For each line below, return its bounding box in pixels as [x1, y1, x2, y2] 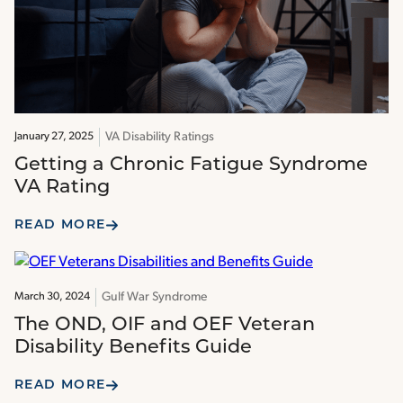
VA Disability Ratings [105, 130, 214, 145]
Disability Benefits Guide [14, 337, 252, 357]
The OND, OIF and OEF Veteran [14, 315, 315, 335]
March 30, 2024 [14, 291, 90, 302]
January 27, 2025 [14, 131, 94, 143]
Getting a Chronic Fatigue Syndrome [14, 156, 368, 175]
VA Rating [14, 178, 110, 198]
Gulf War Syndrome [102, 290, 207, 304]
